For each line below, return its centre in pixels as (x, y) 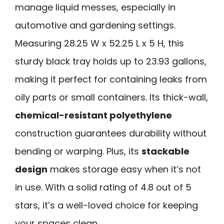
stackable (165, 151)
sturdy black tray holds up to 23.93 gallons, (111, 61)
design (31, 169)
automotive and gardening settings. (95, 25)
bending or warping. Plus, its (78, 151)
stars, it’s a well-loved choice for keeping (106, 205)
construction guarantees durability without (111, 133)
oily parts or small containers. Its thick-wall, (111, 97)
